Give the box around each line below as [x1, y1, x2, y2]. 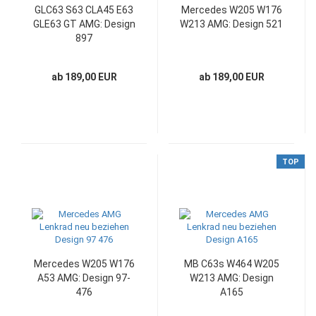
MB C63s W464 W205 [183, 258, 279, 269]
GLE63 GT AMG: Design [32, 18, 135, 30]
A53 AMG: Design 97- [37, 272, 130, 284]
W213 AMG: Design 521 [180, 18, 283, 30]
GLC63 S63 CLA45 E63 [35, 4, 133, 16]
